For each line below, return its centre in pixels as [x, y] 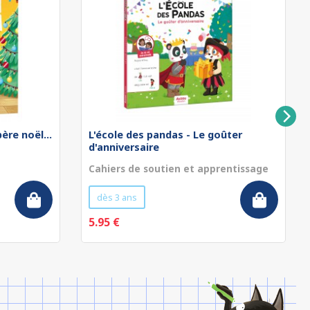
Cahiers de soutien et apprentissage [179, 168]
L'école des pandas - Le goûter [165, 135]
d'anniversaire [124, 147]
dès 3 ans [117, 197]
